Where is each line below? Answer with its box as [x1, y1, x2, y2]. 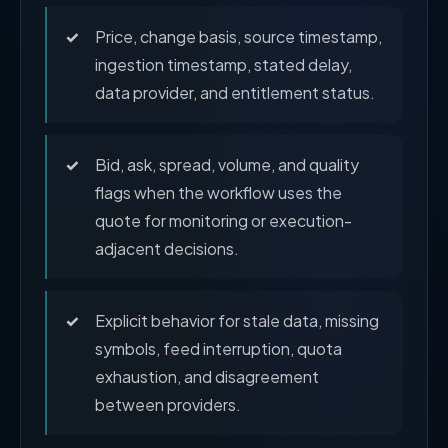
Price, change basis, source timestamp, [95, 26, 382, 48]
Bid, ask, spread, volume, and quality [95, 154, 359, 176]
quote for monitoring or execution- [95, 210, 352, 232]
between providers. [95, 394, 241, 416]
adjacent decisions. [95, 238, 239, 260]
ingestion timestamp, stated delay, [95, 54, 352, 76]
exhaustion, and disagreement [95, 366, 319, 388]
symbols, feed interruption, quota [95, 338, 342, 360]
